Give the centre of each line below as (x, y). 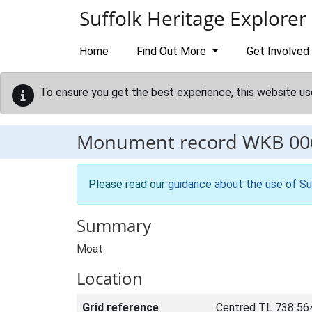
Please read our (128, 184)
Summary (114, 225)
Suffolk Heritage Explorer (193, 18)
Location (110, 278)
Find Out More (173, 51)
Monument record (159, 142)
